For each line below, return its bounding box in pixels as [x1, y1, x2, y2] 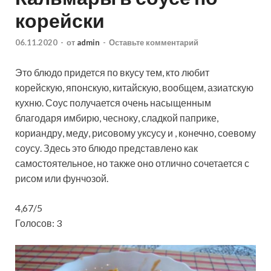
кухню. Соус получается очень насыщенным [15, 96, 211, 108]
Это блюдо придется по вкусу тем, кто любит [15, 66, 209, 78]
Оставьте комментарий [109, 37, 198, 47]
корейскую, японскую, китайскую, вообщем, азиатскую [15, 81, 253, 93]
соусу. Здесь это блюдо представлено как [15, 142, 198, 154]
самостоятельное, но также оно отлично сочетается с [15, 157, 249, 169]
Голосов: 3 [15, 217, 62, 229]
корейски [15, 8, 105, 33]
